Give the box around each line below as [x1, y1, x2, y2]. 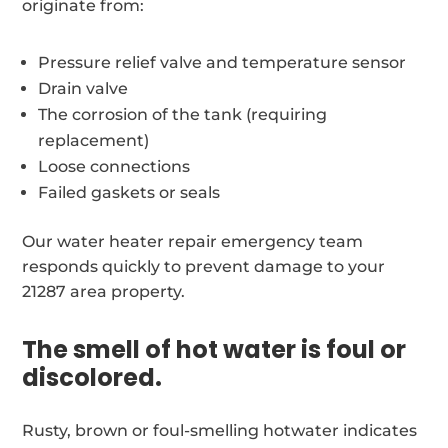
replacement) [38, 130, 150, 150]
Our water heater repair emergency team [22, 231, 364, 251]
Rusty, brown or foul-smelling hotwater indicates [22, 420, 418, 440]
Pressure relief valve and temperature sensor [38, 52, 407, 72]
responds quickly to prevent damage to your [22, 256, 386, 276]
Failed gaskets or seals [38, 182, 221, 202]
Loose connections [38, 156, 191, 176]
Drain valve [38, 78, 129, 98]
